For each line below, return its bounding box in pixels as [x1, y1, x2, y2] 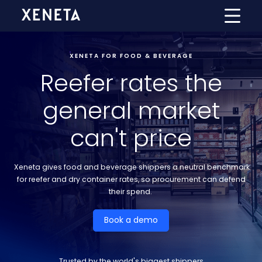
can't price [70, 122, 192, 155]
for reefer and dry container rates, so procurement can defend [16, 174, 246, 185]
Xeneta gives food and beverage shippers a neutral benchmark [12, 162, 250, 173]
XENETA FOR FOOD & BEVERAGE [69, 51, 193, 60]
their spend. [108, 187, 154, 197]
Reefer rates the [40, 67, 222, 100]
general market [42, 94, 220, 127]
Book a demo [104, 214, 158, 226]
